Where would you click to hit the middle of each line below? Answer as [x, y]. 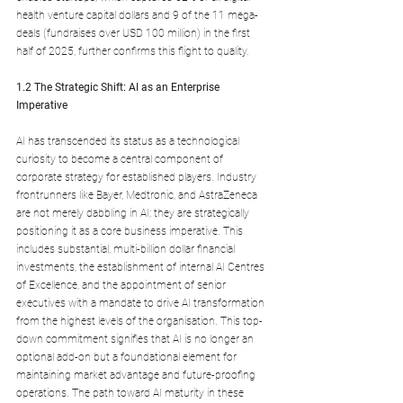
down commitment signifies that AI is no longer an [136, 339]
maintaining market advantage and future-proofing [137, 375]
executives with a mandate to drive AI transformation [142, 303]
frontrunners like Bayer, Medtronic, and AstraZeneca [138, 195]
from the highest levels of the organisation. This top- [139, 321]
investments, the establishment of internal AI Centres [142, 267]
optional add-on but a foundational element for [128, 357]
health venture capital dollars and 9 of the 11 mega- [137, 15]
